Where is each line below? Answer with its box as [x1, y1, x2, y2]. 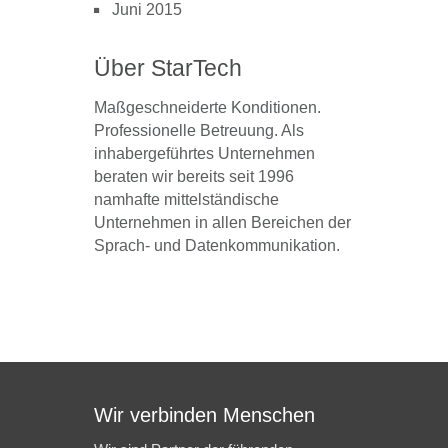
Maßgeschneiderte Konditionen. [94, 99, 321, 117]
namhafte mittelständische [94, 191, 279, 209]
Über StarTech [94, 55, 242, 82]
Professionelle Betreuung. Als [94, 122, 304, 140]
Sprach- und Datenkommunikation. [94, 237, 340, 255]
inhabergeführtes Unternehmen [94, 145, 315, 163]
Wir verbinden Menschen [94, 404, 315, 427]
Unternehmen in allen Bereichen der [94, 214, 351, 232]
